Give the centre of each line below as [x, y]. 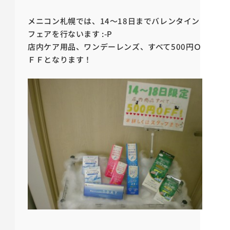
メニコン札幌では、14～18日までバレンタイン [114, 21]
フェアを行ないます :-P [70, 34]
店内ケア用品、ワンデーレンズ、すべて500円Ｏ [115, 46]
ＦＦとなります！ [60, 59]
